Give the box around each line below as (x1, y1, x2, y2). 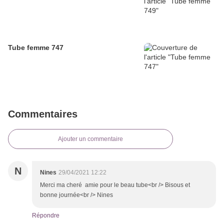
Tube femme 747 (8, 43, 63, 52)
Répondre (32, 212, 59, 219)
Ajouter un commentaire (58, 135, 123, 143)
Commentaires (8, 108, 77, 120)
